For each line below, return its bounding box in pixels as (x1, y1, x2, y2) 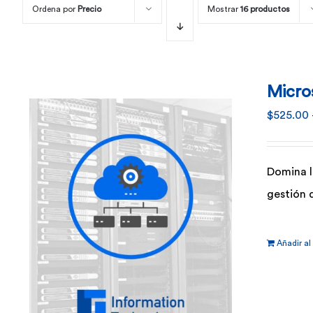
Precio (78, 5, 101, 13)
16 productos (240, 5, 290, 13)
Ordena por (32, 5, 78, 13)
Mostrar (208, 5, 240, 13)
